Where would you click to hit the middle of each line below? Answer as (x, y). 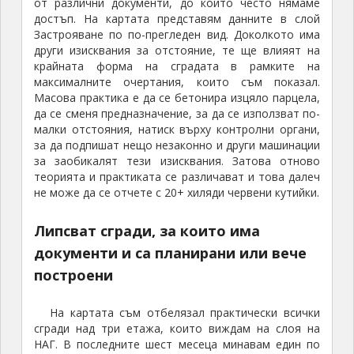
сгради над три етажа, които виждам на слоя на (177, 329)
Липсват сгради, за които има (147, 231)
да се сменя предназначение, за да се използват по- (177, 114)
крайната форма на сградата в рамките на (177, 66)
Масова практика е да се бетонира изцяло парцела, (177, 98)
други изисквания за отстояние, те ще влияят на (177, 51)
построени (73, 275)
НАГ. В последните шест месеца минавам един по (177, 345)
